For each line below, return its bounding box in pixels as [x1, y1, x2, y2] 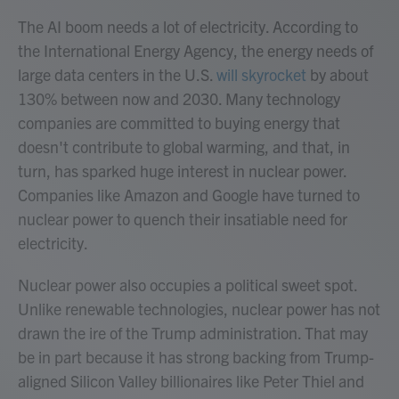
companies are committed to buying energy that [18, 112, 340, 134]
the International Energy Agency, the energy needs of [18, 40, 373, 61]
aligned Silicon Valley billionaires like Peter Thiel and [18, 370, 364, 392]
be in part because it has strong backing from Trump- [18, 346, 374, 368]
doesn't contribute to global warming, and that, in [18, 136, 350, 158]
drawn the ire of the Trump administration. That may [18, 322, 368, 344]
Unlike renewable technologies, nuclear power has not [18, 298, 380, 320]
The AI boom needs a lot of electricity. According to [18, 16, 358, 37]
